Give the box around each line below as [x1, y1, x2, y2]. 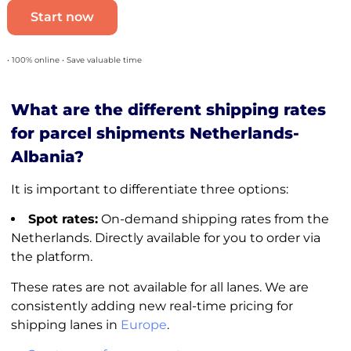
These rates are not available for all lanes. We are [10, 279, 309, 295]
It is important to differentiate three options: [10, 181, 288, 197]
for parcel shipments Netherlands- [10, 123, 299, 143]
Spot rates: [27, 212, 98, 227]
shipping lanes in [10, 317, 121, 332]
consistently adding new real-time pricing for [10, 298, 293, 313]
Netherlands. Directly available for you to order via [10, 230, 320, 246]
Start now [30, 9, 94, 24]
